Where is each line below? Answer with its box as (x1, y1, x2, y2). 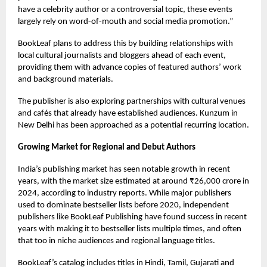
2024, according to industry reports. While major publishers (18, 188, 231, 198)
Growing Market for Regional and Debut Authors (18, 142, 195, 152)
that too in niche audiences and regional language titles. (18, 236, 215, 246)
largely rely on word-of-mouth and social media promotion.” (18, 17, 233, 26)
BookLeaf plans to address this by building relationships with (18, 39, 233, 48)
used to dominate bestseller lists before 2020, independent (18, 200, 229, 210)
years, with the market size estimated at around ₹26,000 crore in (18, 176, 249, 186)
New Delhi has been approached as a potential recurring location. (18, 120, 249, 130)
